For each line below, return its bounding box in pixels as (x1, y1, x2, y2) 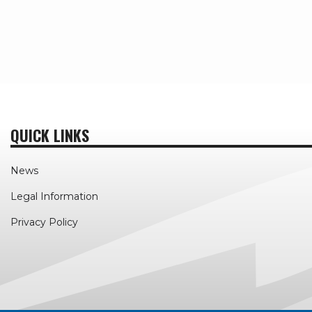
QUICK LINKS (10, 124, 89, 147)
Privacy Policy (10, 216, 78, 229)
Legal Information (10, 190, 98, 203)
